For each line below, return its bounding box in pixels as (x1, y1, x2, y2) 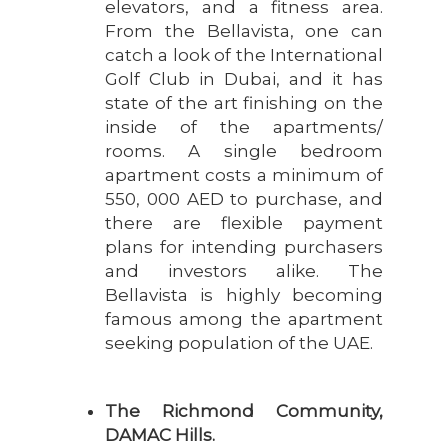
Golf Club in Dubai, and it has (105, 68, 383, 89)
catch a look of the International (105, 44, 383, 65)
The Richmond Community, (105, 400, 383, 421)
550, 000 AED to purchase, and (105, 188, 383, 209)
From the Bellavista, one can (105, 20, 383, 41)
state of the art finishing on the (105, 92, 383, 113)
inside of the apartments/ (105, 116, 383, 137)
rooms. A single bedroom (105, 140, 383, 161)
